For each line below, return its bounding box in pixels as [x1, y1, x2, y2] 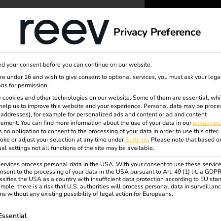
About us [21, 19, 53, 30]
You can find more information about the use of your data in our [21, 119, 193, 127]
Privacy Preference [113, 25, 201, 39]
